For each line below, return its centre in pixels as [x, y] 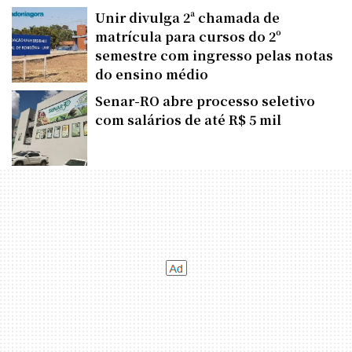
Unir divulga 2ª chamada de [187, 17]
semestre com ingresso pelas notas [214, 55]
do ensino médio [152, 74]
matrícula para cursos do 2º [188, 36]
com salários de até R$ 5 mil [188, 119]
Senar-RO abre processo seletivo [205, 101]
